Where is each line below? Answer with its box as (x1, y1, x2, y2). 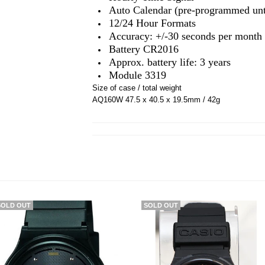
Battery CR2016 (109, 43, 179, 55)
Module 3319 (109, 69, 166, 81)
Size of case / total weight (92, 83, 182, 92)
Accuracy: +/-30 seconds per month (109, 30, 262, 42)
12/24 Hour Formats (109, 17, 196, 29)
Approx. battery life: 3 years (109, 56, 231, 68)
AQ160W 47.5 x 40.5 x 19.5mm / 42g (92, 95, 220, 104)
